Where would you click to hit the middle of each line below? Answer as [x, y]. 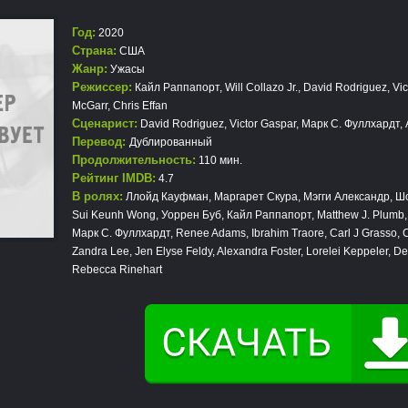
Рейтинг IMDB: [114, 178]
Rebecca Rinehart [117, 270]
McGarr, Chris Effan [120, 106]
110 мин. [219, 160]
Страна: [94, 51]
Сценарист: [105, 123]
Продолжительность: [134, 160]
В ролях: [97, 196]
